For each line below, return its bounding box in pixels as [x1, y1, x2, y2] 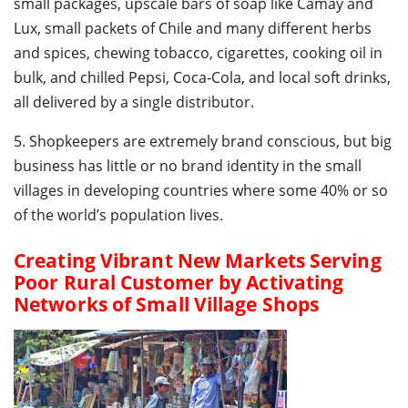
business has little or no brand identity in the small [14, 155, 362, 176]
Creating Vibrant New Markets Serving [14, 247, 382, 273]
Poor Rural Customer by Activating [14, 269, 344, 295]
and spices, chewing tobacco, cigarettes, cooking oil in [14, 42, 382, 63]
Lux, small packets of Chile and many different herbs [14, 17, 372, 38]
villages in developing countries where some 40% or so [14, 179, 388, 200]
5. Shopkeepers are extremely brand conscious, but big [14, 130, 392, 151]
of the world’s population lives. [14, 204, 223, 225]
